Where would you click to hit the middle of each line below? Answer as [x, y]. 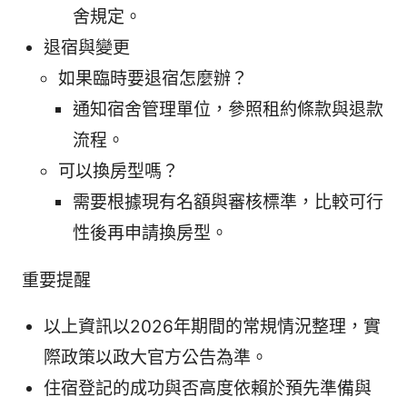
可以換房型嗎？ [119, 172]
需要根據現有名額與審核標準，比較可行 [228, 203]
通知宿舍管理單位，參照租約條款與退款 [228, 110]
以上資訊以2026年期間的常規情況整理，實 [212, 327]
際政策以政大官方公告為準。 [156, 358]
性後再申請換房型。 [150, 233]
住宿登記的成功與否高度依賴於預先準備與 [208, 389]
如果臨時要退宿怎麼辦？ [153, 79]
